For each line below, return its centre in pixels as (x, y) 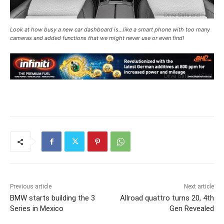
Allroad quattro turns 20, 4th (167, 198)
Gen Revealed (191, 209)
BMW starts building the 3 (52, 198)
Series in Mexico (37, 209)
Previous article (31, 187)
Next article (199, 187)
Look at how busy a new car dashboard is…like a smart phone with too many (110, 30)
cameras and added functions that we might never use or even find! (97, 38)
